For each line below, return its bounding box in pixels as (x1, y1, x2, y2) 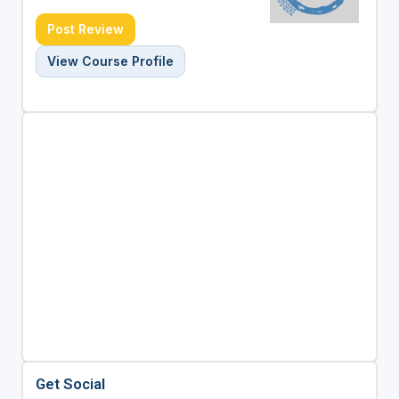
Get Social (35, 374, 105, 393)
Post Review (46, 20, 124, 37)
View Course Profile (46, 53, 174, 69)
